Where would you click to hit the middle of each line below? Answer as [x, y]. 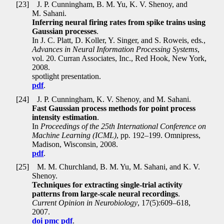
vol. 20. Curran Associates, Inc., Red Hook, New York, [119, 58]
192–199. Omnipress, [167, 135]
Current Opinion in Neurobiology [85, 203]
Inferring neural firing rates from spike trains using [119, 22]
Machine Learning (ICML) [74, 135]
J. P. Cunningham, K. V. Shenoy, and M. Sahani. [113, 99]
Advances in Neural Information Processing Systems [115, 49]
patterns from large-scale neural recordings [105, 194]
